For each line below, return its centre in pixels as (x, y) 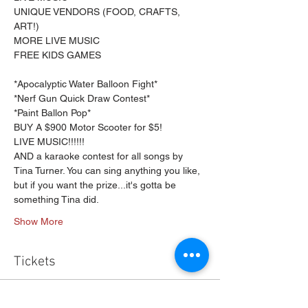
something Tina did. (56, 199)
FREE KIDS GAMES (57, 55)
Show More (38, 221)
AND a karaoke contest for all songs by (100, 156)
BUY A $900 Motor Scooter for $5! (88, 127)
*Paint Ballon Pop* (52, 113)
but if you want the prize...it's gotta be (96, 185)
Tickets (35, 262)
